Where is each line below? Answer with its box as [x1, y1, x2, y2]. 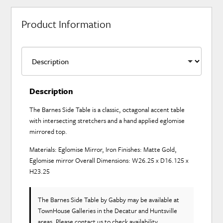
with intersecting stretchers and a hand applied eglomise [29, 115, 185, 126]
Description [29, 85, 74, 98]
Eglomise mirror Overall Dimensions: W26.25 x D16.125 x [29, 155, 189, 166]
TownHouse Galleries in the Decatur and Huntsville [38, 206, 178, 216]
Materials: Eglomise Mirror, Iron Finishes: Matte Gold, [29, 144, 177, 155]
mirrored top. [29, 126, 68, 137]
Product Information [21, 16, 111, 31]
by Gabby [101, 195, 126, 205]
